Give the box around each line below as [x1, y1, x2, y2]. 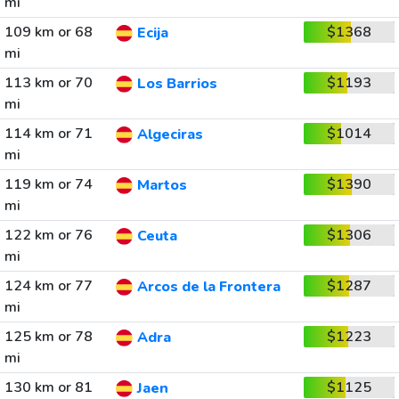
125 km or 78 [4, 327, 93, 346]
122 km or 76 [4, 225, 93, 245]
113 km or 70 [4, 73, 93, 93]
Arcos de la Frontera [136, 277, 281, 297]
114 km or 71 [4, 124, 93, 143]
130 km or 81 [4, 378, 93, 397]
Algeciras [136, 125, 203, 145]
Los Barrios [136, 74, 217, 94]
